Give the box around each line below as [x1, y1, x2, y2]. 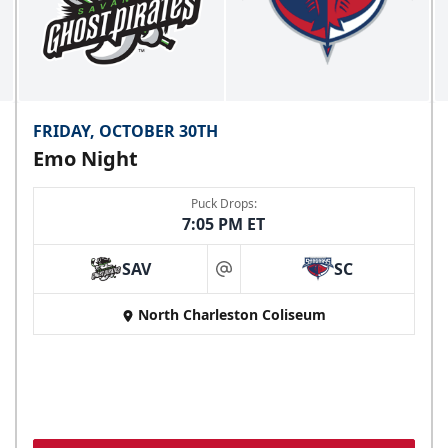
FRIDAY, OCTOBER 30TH [33, 120, 219, 143]
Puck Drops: [190, 195, 257, 213]
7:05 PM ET [182, 213, 266, 236]
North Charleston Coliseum [137, 305, 326, 325]
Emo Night [33, 145, 139, 173]
